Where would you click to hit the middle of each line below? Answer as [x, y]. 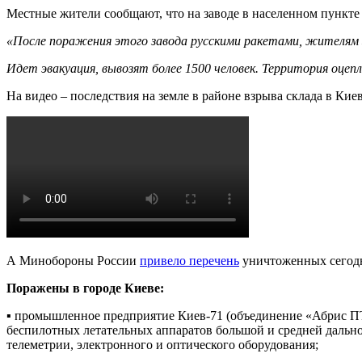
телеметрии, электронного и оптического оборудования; [162, 344]
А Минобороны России [73, 260]
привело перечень [189, 260]
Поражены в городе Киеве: [85, 288]
